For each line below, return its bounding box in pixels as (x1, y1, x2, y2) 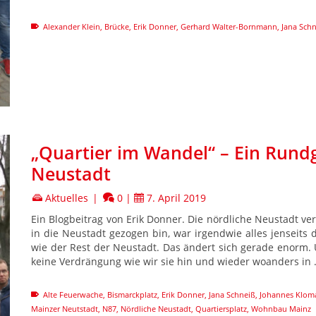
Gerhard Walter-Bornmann (181, 20, 277, 32)
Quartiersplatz (195, 303, 247, 314)
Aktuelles (45, 190, 88, 205)
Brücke (104, 20, 129, 32)
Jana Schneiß (209, 288, 255, 300)
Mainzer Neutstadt (31, 303, 98, 314)
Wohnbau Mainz (251, 303, 311, 314)
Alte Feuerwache (43, 288, 103, 300)
